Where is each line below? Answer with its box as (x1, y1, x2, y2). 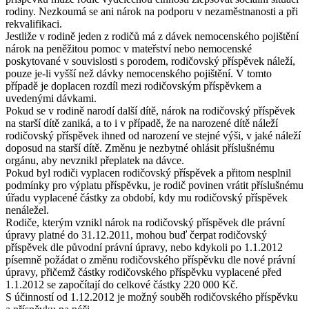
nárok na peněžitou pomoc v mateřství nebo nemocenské (6, 42, 252, 54)
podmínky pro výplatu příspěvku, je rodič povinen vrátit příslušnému (6, 179, 303, 191)
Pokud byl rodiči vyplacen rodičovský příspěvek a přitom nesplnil (6, 166, 291, 179)
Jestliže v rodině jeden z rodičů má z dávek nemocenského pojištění (6, 30, 299, 42)
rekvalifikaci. (6, 17, 62, 30)
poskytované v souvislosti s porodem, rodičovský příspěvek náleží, (6, 54, 295, 67)
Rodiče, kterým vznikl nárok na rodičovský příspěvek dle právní (6, 216, 285, 228)
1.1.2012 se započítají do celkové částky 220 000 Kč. (6, 278, 238, 290)
